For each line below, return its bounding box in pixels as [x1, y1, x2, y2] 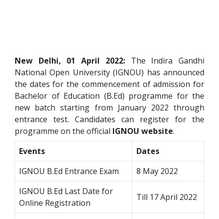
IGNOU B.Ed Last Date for [19, 186, 113, 197]
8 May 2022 [136, 166, 178, 177]
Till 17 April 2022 [136, 192, 197, 203]
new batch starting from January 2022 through [15, 102, 204, 113]
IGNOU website [112, 126, 173, 137]
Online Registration [19, 197, 90, 209]
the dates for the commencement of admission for [15, 79, 204, 90]
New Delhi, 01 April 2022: [15, 55, 131, 66]
